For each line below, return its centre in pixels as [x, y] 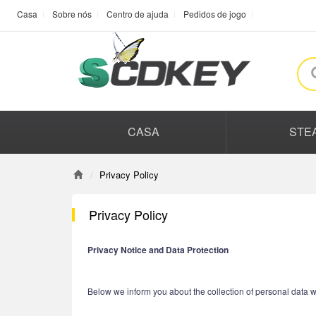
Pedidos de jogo [215, 14]
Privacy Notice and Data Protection [158, 250]
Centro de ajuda [138, 14]
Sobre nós [72, 14]
